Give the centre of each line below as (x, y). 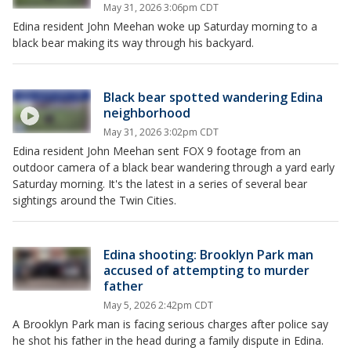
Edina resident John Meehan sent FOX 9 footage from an (157, 151)
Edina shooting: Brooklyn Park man (208, 255)
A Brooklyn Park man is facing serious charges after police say (170, 324)
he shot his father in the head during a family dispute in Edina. (168, 340)
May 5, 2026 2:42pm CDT (158, 305)
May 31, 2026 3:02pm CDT (161, 132)
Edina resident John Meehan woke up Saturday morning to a (165, 26)
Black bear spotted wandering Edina (213, 97)
